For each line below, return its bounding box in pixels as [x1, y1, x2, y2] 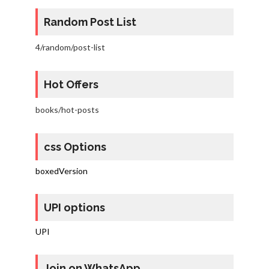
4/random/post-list [35, 42, 105, 53]
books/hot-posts [35, 104, 99, 115]
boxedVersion [35, 166, 88, 177]
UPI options [43, 201, 105, 214]
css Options [43, 141, 106, 154]
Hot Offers [43, 78, 98, 91]
